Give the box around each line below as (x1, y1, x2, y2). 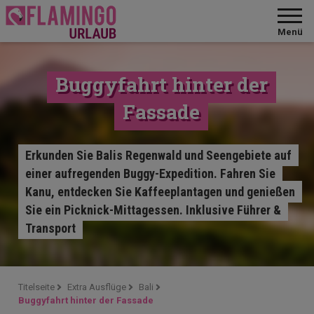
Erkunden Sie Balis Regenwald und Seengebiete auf (25, 148, 292, 163)
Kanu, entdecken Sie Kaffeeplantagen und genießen (25, 184, 296, 199)
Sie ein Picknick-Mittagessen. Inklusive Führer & (25, 203, 282, 217)
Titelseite (18, 282, 55, 292)
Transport (25, 221, 76, 235)
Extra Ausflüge (67, 282, 127, 292)
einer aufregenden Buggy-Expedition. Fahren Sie (25, 166, 276, 181)
